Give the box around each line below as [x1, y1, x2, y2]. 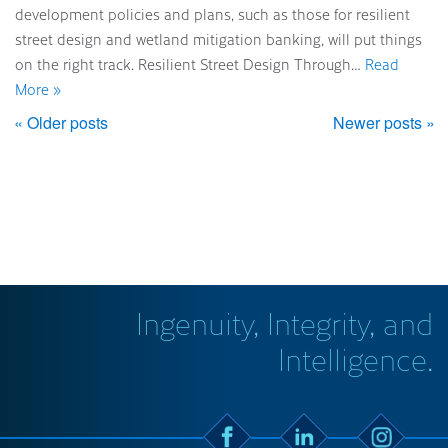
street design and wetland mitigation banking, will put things [15, 29, 422, 49]
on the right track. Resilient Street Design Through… [15, 54, 365, 74]
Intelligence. [278, 339, 433, 378]
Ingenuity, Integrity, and [136, 303, 433, 342]
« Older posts [14, 111, 108, 134]
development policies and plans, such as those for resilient [15, 4, 410, 24]
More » [15, 79, 61, 99]
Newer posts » [333, 111, 435, 134]
